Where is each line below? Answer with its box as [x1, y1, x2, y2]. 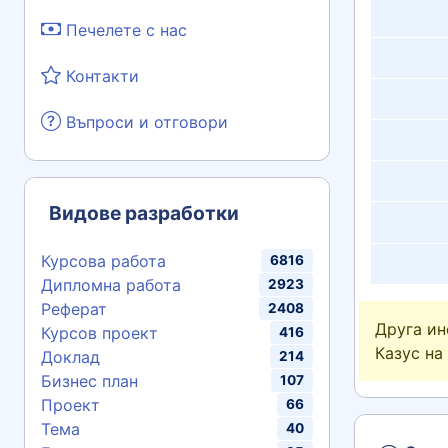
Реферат [41, 299, 107, 319]
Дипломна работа [41, 275, 181, 295]
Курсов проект [41, 323, 158, 343]
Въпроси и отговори [61, 112, 228, 132]
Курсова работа [41, 251, 166, 271]
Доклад [41, 347, 100, 367]
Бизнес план [41, 371, 138, 391]
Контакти [61, 66, 139, 86]
